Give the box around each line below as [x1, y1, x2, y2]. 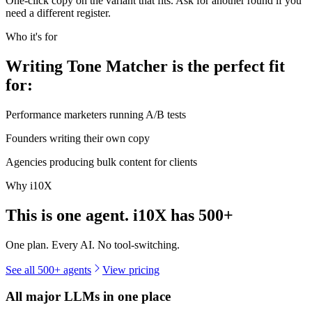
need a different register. [6, 7, 111, 19]
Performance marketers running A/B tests [6, 108, 186, 120]
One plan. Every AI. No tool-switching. [6, 238, 180, 251]
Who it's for [6, 31, 57, 43]
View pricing [102, 263, 159, 276]
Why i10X [6, 179, 52, 192]
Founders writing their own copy [6, 132, 150, 144]
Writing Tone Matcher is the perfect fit [6, 56, 285, 75]
